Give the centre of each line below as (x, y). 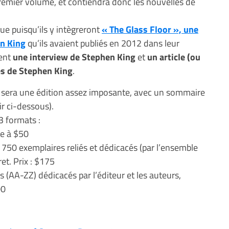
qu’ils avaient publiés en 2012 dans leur (102, 43)
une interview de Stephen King (74, 57)
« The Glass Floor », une (150, 29)
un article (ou (174, 57)
